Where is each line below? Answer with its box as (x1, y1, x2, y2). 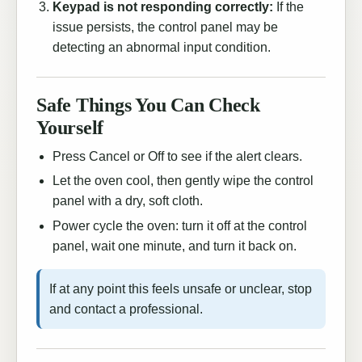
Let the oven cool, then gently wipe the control (53, 174, 314, 188)
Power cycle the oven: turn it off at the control (53, 218, 307, 233)
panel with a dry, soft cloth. (53, 194, 203, 208)
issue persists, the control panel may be (53, 19, 278, 34)
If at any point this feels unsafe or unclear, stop (49, 281, 312, 296)
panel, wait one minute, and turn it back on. (53, 238, 297, 253)
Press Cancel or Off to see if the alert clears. (53, 149, 302, 163)
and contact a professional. (49, 301, 203, 316)
